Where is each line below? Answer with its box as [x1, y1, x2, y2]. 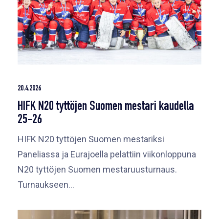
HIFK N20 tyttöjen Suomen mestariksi [18, 133, 166, 144]
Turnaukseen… [18, 179, 74, 190]
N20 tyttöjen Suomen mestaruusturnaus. [18, 164, 177, 175]
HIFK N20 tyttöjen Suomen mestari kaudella [18, 100, 194, 114]
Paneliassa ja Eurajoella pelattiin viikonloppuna [18, 149, 196, 159]
